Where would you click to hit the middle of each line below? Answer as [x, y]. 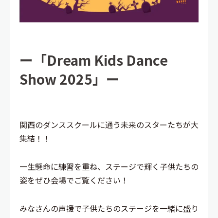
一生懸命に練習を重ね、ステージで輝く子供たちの [109, 166]
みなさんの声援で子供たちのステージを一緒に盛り [109, 208]
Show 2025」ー [70, 79]
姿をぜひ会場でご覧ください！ [74, 180]
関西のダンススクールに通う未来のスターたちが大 [109, 124]
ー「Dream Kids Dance [94, 60]
